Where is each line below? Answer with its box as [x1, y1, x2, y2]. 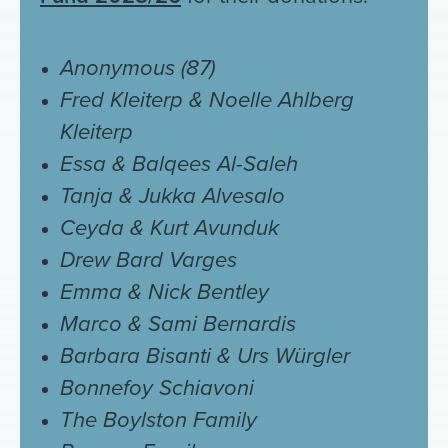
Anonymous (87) [60, 51, 215, 84]
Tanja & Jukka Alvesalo [60, 179, 285, 212]
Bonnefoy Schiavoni [60, 371, 254, 404]
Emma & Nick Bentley [60, 275, 269, 308]
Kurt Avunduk [150, 211, 279, 244]
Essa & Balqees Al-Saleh [60, 147, 298, 180]
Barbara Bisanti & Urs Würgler [60, 339, 350, 372]
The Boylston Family [60, 403, 257, 436]
